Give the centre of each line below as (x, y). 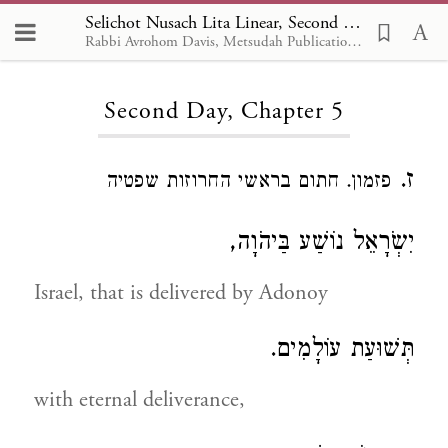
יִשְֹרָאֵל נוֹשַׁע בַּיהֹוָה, (321, 244)
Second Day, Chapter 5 (224, 111)
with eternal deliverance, (139, 400)
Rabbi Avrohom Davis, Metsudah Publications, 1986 (354, 41)
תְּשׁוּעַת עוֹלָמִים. (342, 351)
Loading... (224, 49)
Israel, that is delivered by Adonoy (181, 293)
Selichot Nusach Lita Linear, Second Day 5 (352, 22)
